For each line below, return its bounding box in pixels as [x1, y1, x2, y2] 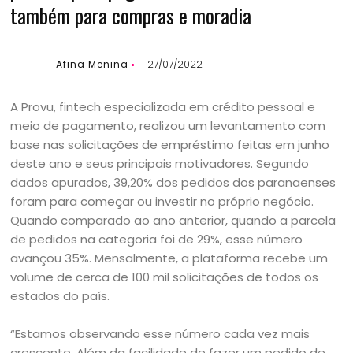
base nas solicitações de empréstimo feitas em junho [10, 136, 330, 153]
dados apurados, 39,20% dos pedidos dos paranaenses [10, 174, 336, 191]
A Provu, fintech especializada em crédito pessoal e [10, 98, 316, 115]
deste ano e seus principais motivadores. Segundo [10, 155, 310, 172]
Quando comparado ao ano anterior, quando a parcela [10, 212, 336, 229]
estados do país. [10, 288, 110, 304]
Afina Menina [56, 58, 129, 71]
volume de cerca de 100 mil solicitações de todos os [10, 269, 319, 285]
